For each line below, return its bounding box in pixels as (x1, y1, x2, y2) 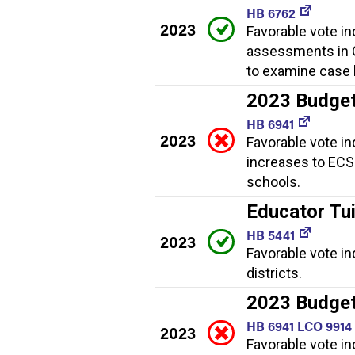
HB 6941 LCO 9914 (246, 317, 352, 334)
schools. (246, 173, 300, 190)
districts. (246, 264, 302, 281)
